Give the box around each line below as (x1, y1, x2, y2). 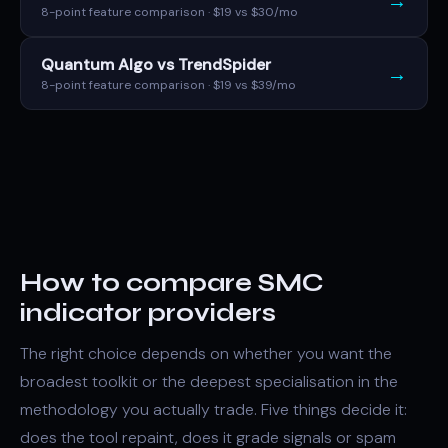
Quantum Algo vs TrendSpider (41, 54, 271, 75)
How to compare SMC (20, 268, 324, 298)
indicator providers (20, 298, 276, 328)
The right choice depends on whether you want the (20, 343, 392, 364)
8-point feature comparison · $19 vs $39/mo (41, 77, 296, 93)
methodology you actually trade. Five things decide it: (20, 399, 407, 420)
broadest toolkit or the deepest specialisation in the (20, 371, 398, 392)
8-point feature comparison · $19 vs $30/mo (41, 4, 298, 20)
